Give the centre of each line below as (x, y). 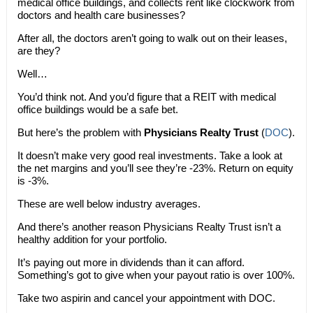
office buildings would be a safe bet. (97, 109)
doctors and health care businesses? (101, 15)
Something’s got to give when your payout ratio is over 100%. (156, 275)
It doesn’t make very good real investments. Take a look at (150, 155)
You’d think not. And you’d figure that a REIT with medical (146, 97)
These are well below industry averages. (109, 204)
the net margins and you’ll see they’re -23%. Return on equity (155, 168)
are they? (38, 51)
